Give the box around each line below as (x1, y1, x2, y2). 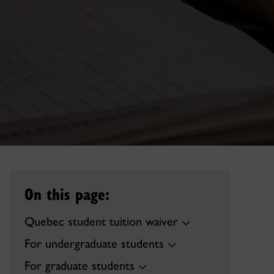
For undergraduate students (24, 236, 164, 251)
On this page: (24, 182, 109, 205)
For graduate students (24, 258, 135, 273)
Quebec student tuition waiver (24, 214, 178, 229)
